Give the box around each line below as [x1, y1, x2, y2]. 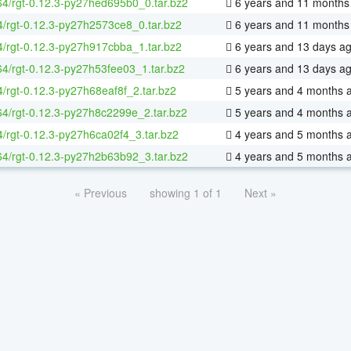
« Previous [74, 184, 127, 201]
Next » [244, 184, 277, 201]
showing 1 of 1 [150, 184, 222, 201]
